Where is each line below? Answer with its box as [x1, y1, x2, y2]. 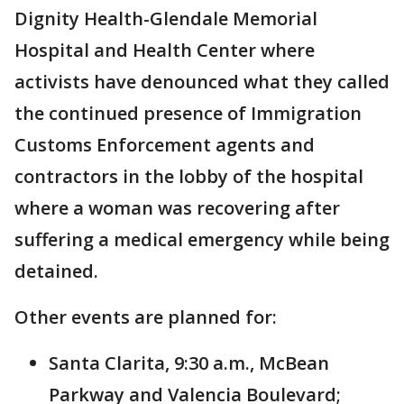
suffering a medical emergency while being [14, 226, 390, 252]
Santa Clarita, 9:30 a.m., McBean [49, 350, 329, 375]
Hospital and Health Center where [14, 37, 315, 62]
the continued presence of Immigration [14, 100, 362, 125]
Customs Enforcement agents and [14, 132, 315, 157]
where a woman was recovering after [14, 195, 340, 220]
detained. [14, 258, 98, 283]
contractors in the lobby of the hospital [14, 163, 363, 188]
